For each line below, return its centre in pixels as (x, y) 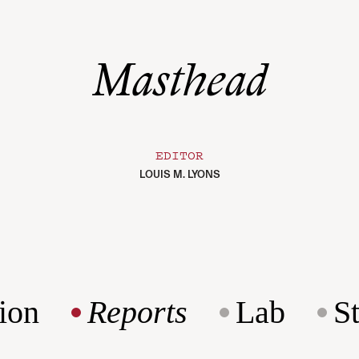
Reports (137, 312)
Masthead (179, 85)
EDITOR (179, 155)
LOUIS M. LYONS (179, 174)
